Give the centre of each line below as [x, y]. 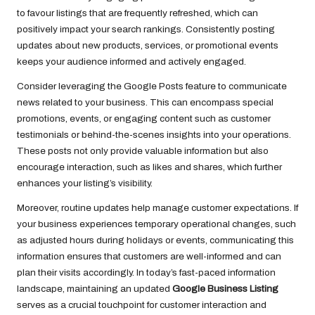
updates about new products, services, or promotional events [148, 45]
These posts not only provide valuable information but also [143, 150]
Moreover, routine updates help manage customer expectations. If [157, 207]
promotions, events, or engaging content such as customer [144, 118]
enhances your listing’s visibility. [85, 183]
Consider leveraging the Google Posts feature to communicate [152, 86]
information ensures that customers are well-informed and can [149, 256]
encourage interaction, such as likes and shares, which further [149, 167]
